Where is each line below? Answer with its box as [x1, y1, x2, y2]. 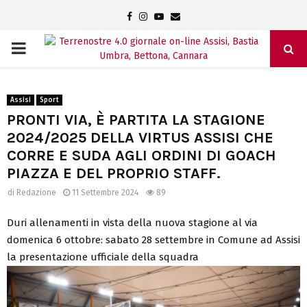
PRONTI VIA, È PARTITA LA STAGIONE [7, 111, 265, 129]
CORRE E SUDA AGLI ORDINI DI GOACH [7, 147, 276, 164]
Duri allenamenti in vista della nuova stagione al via [7, 216, 258, 229]
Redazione [16, 188, 56, 197]
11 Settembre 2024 [72, 188, 138, 197]
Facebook [132, 10, 173, 22]
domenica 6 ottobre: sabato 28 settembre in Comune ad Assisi [7, 233, 300, 246]
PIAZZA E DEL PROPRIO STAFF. [7, 164, 221, 182]
